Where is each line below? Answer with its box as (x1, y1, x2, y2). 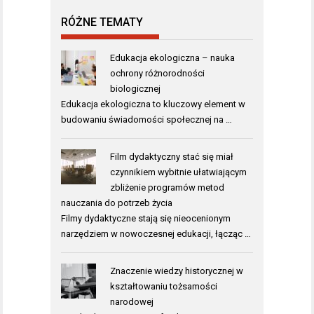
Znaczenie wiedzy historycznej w (109, 265, 243, 276)
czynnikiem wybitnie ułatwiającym (109, 166, 247, 177)
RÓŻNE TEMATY (61, 15, 143, 29)
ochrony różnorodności (109, 67, 205, 78)
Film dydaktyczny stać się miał (109, 151, 233, 162)
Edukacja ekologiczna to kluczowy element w (61, 98, 245, 109)
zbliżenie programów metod (109, 182, 224, 193)
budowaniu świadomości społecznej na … (61, 114, 232, 125)
